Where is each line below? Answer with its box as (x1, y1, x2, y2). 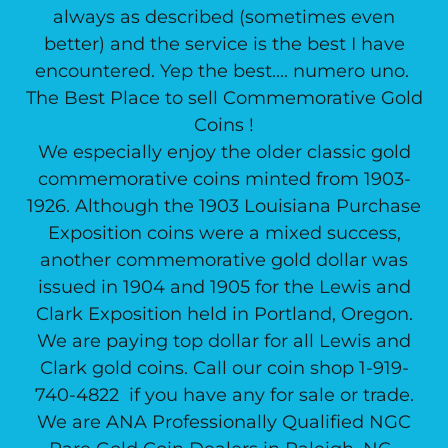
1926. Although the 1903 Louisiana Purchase (27, 195, 421, 217)
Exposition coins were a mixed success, (47, 222, 401, 244)
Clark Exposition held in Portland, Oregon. (35, 303, 413, 325)
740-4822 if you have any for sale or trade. (34, 384, 414, 406)
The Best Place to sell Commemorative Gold (25, 87, 423, 109)
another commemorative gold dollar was (40, 249, 408, 271)
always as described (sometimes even (53, 6, 395, 28)
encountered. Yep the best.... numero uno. (34, 60, 414, 82)
